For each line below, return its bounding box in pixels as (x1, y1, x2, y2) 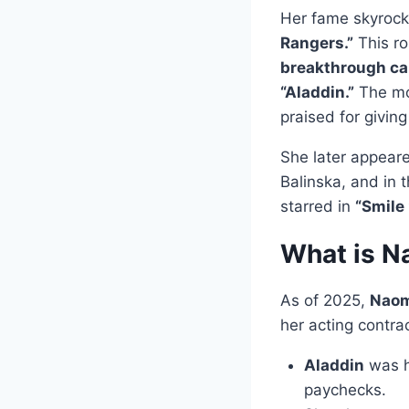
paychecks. (303, 381, 386, 399)
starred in (280, 197, 355, 215)
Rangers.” (280, 34, 353, 52)
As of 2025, (280, 291, 370, 309)
